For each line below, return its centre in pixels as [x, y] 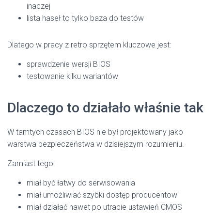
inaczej [39, 6]
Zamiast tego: [31, 164]
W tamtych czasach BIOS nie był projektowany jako [95, 132]
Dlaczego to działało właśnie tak [105, 108]
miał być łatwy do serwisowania [81, 183]
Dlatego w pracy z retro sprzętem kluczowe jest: [89, 45]
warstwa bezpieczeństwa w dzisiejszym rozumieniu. [96, 144]
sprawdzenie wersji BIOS [69, 64]
